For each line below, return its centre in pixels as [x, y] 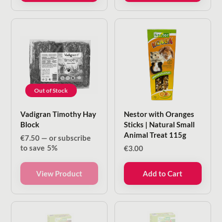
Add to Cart [163, 174]
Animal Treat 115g [155, 135]
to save [33, 148]
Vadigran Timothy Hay [58, 114]
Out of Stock [51, 90]
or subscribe [69, 138]
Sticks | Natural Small [160, 125]
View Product [59, 174]
